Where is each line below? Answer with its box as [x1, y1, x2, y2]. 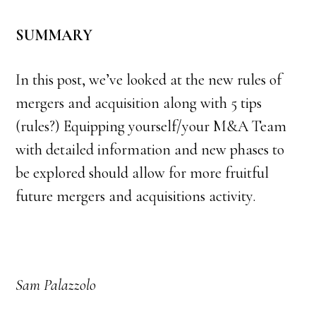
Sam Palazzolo [16, 276, 97, 295]
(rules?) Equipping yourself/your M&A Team [16, 117, 287, 136]
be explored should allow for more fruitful [16, 164, 269, 183]
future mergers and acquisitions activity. [16, 187, 256, 206]
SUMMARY [16, 26, 93, 45]
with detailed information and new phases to [16, 140, 285, 159]
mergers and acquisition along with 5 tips [16, 94, 262, 113]
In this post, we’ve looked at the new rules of [16, 71, 282, 90]
